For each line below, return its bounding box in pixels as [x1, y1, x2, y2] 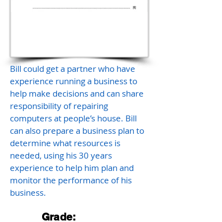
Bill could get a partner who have [10, 63, 135, 74]
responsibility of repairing [10, 100, 108, 111]
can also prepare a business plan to [10, 125, 144, 136]
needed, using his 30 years [10, 150, 112, 161]
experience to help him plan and [10, 162, 134, 173]
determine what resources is [10, 137, 120, 149]
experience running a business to [10, 75, 137, 87]
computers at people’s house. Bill [10, 112, 137, 124]
